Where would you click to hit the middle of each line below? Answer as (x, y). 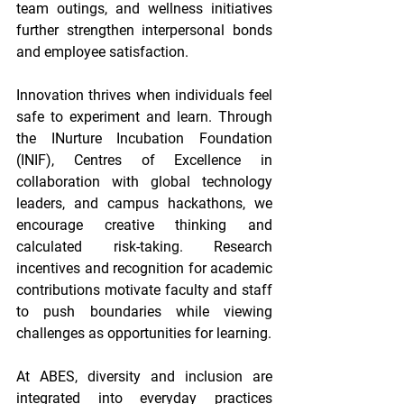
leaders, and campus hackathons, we (144, 203)
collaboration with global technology (144, 182)
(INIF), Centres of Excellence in (144, 160)
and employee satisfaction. (104, 52)
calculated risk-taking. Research (144, 247)
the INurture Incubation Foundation (144, 138)
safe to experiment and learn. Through (144, 117)
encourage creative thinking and (144, 225)
